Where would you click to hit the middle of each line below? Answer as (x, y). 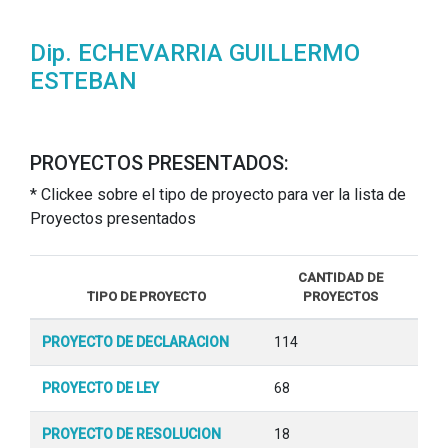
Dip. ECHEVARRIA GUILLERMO (195, 52)
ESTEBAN (83, 80)
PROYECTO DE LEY (100, 387)
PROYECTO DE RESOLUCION (131, 433)
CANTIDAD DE (340, 277)
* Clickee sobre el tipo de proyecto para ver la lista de (218, 194)
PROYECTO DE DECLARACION (135, 341)
